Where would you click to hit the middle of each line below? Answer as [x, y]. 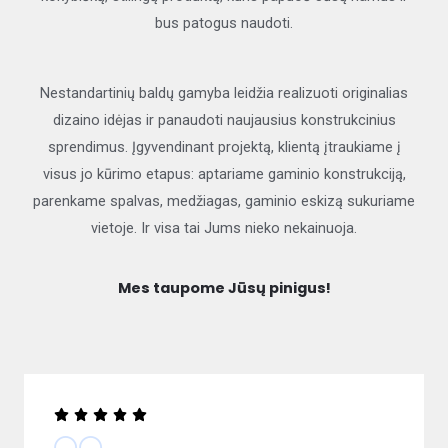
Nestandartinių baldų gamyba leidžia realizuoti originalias [224, 93]
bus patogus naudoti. [224, 23]
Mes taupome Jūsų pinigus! [224, 288]
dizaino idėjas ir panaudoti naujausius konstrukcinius [224, 120]
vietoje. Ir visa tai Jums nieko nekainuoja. [224, 228]
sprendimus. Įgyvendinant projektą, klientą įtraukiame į [224, 147]
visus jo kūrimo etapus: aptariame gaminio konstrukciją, [224, 174]
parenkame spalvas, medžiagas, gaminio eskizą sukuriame [224, 201]
